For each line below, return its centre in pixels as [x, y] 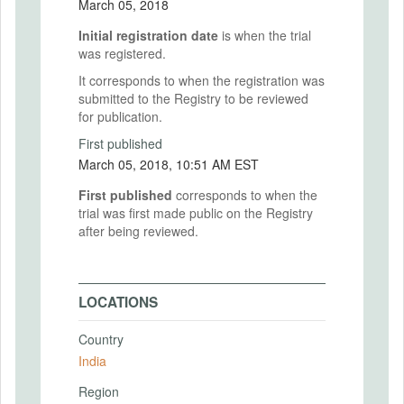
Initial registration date [148, 35]
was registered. [122, 53]
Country [101, 339]
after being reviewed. [138, 231]
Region [99, 391]
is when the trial [265, 35]
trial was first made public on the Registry [196, 213]
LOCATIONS [118, 302]
